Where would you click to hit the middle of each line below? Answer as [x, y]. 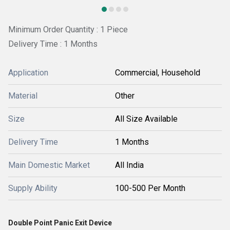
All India [129, 165]
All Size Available [146, 119]
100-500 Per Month [150, 188]
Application [28, 72]
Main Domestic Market [49, 165]
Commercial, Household [158, 72]
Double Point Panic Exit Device [61, 223]
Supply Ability [33, 188]
